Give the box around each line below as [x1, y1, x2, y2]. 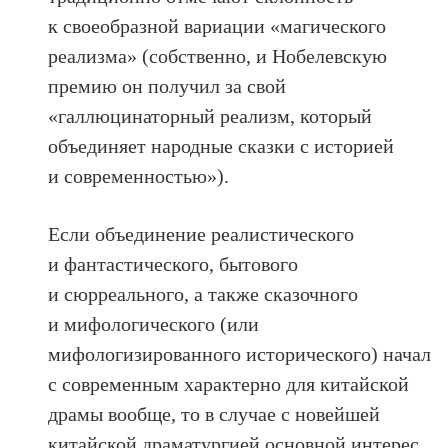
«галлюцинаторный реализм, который [48, 105, 373, 128]
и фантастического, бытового [48, 253, 299, 276]
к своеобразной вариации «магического [48, 15, 387, 38]
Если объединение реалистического [48, 223, 355, 246]
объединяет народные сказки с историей [48, 135, 395, 158]
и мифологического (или [48, 313, 260, 336]
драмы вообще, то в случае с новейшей [48, 403, 381, 426]
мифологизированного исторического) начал [48, 343, 432, 366]
